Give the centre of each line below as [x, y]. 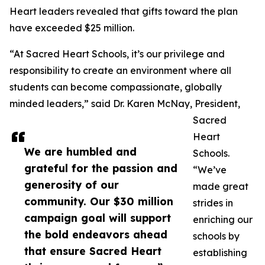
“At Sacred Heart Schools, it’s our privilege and [117, 54]
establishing [220, 253]
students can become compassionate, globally [116, 87]
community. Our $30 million [99, 201]
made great [221, 187]
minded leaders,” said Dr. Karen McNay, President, [125, 104]
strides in [213, 203]
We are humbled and [80, 152]
